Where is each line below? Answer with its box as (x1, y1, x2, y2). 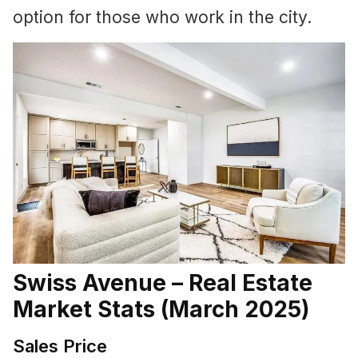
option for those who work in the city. (13, 7, 312, 28)
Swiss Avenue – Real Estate (13, 269, 312, 297)
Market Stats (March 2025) (13, 296, 309, 324)
